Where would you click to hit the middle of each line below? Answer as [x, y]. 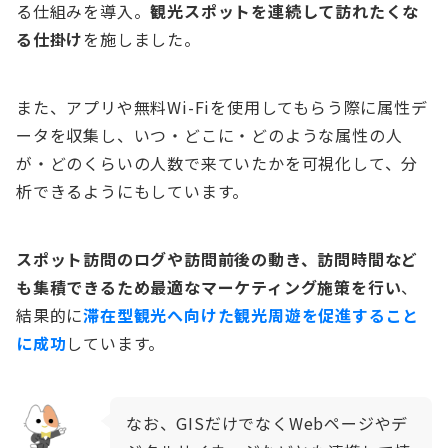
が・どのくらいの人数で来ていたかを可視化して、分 [217, 162]
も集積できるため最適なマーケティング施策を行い [209, 286]
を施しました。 [142, 38]
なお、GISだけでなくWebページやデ [267, 422]
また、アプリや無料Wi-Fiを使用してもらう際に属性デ [222, 106]
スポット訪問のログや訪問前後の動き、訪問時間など [217, 258]
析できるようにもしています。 [133, 190]
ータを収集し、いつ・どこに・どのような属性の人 [209, 134]
